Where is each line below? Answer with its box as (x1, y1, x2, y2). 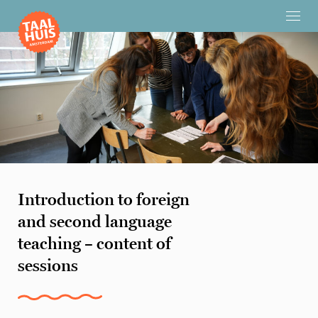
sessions (18, 255, 78, 275)
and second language (18, 211, 172, 231)
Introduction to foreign (18, 189, 190, 209)
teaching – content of (18, 233, 171, 253)
